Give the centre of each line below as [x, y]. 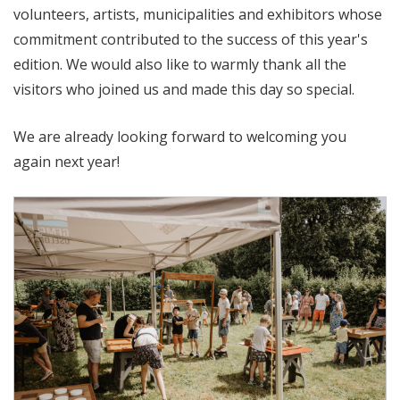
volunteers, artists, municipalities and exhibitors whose [198, 14]
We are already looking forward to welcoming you [180, 137]
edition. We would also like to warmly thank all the [180, 64]
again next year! [67, 162]
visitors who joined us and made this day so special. [184, 89]
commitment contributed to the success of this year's [191, 39]
